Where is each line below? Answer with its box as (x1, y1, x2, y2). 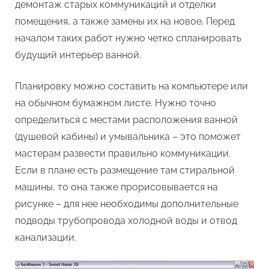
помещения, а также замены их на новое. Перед (15, 16, 235, 28)
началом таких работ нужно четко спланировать (15, 32, 241, 44)
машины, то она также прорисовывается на (15, 181, 218, 193)
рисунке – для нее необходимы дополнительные (15, 198, 238, 210)
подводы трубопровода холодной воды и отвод (15, 215, 237, 227)
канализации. (15, 232, 76, 244)
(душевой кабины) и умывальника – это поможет (15, 131, 241, 143)
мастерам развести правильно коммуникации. (15, 148, 231, 160)
